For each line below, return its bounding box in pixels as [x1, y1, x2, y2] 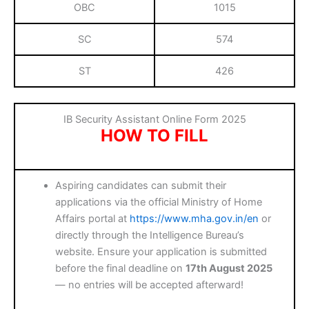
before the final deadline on [55, 261, 186, 275]
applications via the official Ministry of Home [55, 195, 263, 208]
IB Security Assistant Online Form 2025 [63, 112, 246, 126]
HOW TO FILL [101, 125, 208, 146]
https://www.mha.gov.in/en [130, 212, 259, 225]
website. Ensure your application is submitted [55, 245, 268, 258]
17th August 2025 [186, 261, 273, 275]
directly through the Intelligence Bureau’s [55, 228, 245, 241]
